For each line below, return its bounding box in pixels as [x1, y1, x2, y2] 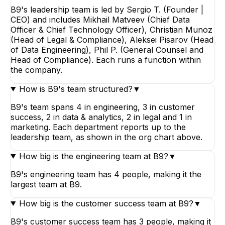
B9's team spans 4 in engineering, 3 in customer [11, 101, 195, 112]
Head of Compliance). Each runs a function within [11, 54, 201, 65]
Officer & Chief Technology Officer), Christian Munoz [11, 24, 212, 35]
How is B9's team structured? [19, 83, 133, 94]
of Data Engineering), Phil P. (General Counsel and [11, 44, 203, 55]
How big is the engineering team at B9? [19, 151, 168, 161]
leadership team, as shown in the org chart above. [11, 132, 202, 142]
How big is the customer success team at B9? [19, 198, 193, 208]
